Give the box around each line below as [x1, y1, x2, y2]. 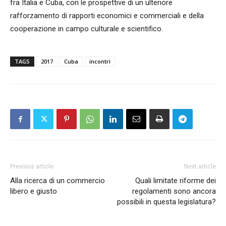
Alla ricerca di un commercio [10, 176, 105, 185]
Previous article [10, 162, 53, 170]
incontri [89, 57, 110, 65]
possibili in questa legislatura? [117, 197, 216, 206]
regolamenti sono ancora [132, 186, 216, 196]
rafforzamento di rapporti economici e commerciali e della [10, 11, 204, 20]
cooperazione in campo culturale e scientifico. [10, 24, 163, 33]
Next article [184, 162, 216, 170]
